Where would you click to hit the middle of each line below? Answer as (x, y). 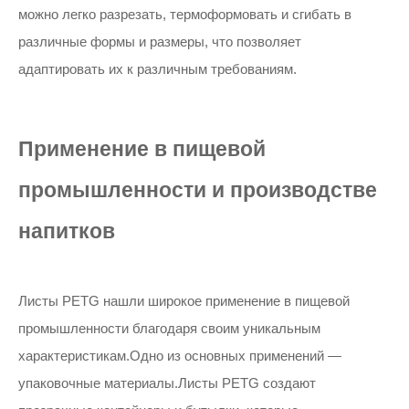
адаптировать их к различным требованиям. (157, 69)
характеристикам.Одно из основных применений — (180, 356)
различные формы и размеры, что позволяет (160, 42)
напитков (67, 231)
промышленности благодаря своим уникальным (169, 328)
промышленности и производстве (198, 190)
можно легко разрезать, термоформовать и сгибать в (185, 14)
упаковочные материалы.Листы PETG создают (167, 383)
